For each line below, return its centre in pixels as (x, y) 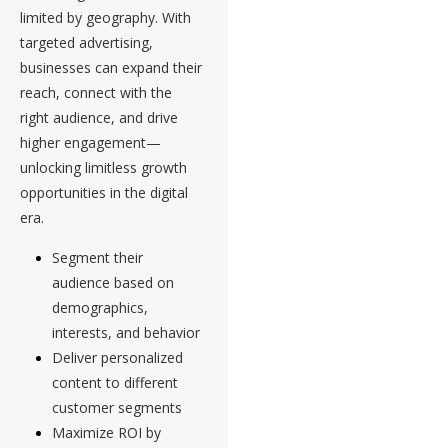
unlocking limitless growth (103, 168)
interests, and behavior (126, 333)
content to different (115, 383)
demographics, (100, 308)
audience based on (113, 283)
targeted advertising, (86, 43)
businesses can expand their (111, 68)
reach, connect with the (96, 93)
